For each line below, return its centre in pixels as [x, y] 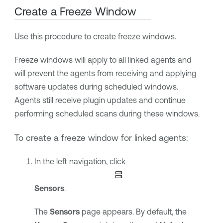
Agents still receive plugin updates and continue [100, 100]
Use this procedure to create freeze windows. [95, 37]
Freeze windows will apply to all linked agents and [103, 60]
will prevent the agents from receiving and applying [105, 73]
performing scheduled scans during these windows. [107, 114]
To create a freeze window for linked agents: [101, 138]
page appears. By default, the [133, 212]
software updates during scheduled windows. [96, 87]
